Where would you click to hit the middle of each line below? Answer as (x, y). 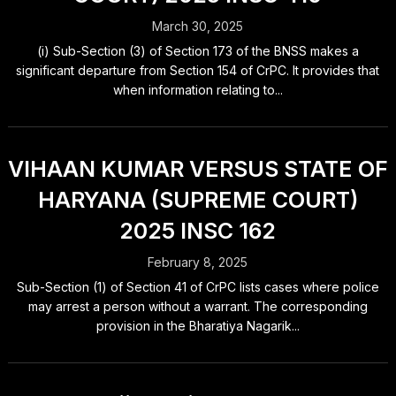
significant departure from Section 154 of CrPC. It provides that (198, 70)
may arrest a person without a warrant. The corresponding (198, 306)
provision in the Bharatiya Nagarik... (198, 326)
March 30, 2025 (198, 26)
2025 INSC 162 (198, 231)
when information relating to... (198, 90)
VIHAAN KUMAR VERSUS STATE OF (198, 169)
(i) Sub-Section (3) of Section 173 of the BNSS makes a (198, 51)
